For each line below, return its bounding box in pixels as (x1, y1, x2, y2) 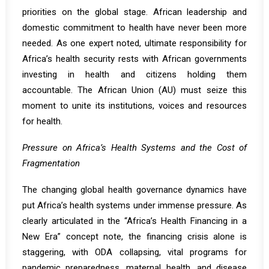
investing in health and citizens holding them (22, 69, 247, 80)
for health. (22, 116, 62, 127)
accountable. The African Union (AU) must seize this (22, 85, 247, 95)
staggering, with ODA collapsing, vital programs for (22, 247, 247, 258)
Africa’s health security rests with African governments (22, 53, 247, 64)
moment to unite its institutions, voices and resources (22, 100, 247, 111)
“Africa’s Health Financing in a (124, 216, 247, 226)
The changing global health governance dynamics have (22, 184, 247, 195)
